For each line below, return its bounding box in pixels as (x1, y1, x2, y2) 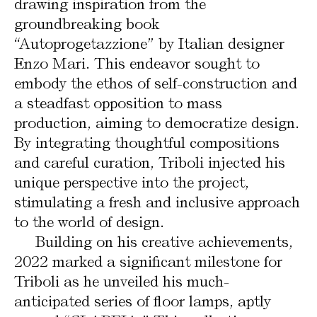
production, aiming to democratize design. (14, 114, 299, 132)
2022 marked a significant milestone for (14, 253, 282, 270)
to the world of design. (14, 213, 164, 231)
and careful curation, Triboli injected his (14, 154, 285, 171)
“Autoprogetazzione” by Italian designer (14, 35, 284, 52)
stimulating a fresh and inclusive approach (14, 193, 300, 211)
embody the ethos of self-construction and (14, 74, 297, 92)
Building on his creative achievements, (35, 233, 293, 250)
